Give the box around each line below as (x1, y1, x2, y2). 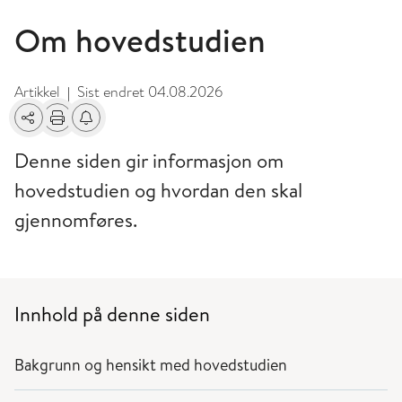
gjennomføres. (14, 206, 137, 233)
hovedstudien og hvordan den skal (14, 177, 302, 204)
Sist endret (77, 82, 148, 102)
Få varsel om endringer (71, 117, 214, 137)
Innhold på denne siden (14, 301, 210, 328)
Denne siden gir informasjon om (14, 147, 284, 174)
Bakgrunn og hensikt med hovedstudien (14, 354, 291, 376)
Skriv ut (42, 117, 90, 137)
